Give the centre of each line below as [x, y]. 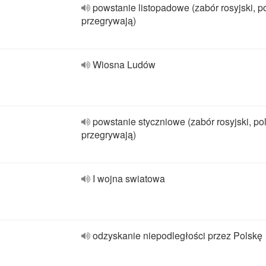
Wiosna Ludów [124, 64]
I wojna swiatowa [129, 178]
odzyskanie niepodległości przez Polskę [178, 235]
